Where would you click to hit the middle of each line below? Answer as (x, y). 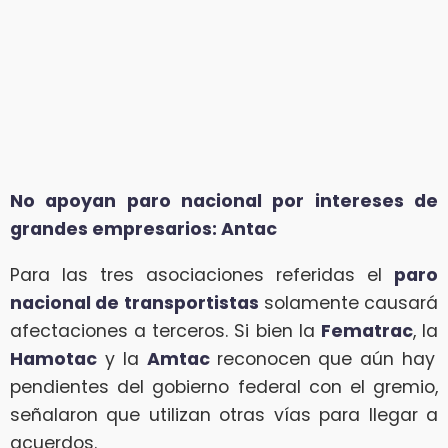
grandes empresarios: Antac (143, 229)
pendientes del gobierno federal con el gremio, (224, 386)
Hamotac (53, 358)
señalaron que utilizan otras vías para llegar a (224, 414)
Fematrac (366, 330)
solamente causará (348, 302)
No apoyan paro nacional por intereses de (224, 201)
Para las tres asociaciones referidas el (202, 274)
